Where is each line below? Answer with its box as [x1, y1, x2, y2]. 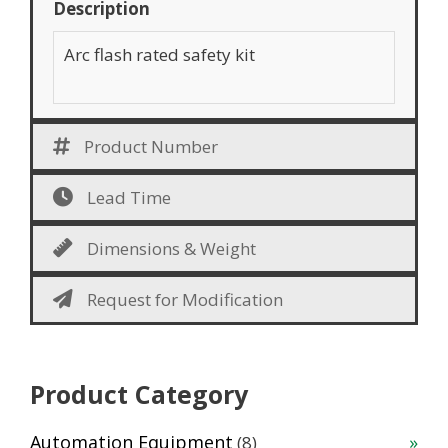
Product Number [84, 134, 218, 158]
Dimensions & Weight [87, 236, 256, 260]
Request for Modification [87, 287, 283, 311]
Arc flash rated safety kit [64, 43, 255, 67]
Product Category [30, 376, 248, 411]
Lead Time [87, 185, 171, 209]
